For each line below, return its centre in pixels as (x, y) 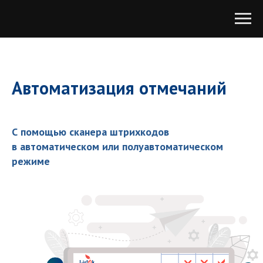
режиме (31, 161)
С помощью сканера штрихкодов (90, 132)
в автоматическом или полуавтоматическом (117, 146)
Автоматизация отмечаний (119, 88)
